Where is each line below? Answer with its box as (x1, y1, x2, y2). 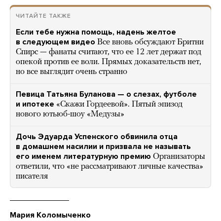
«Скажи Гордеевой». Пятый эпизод (56, 100, 183, 109)
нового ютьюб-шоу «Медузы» (16, 110, 124, 118)
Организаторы (153, 152, 205, 161)
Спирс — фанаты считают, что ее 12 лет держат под (16, 47, 201, 56)
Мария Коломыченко (10, 210, 91, 220)
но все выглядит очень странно (16, 67, 127, 76)
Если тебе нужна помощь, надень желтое (16, 27, 176, 37)
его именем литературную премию (16, 151, 151, 161)
